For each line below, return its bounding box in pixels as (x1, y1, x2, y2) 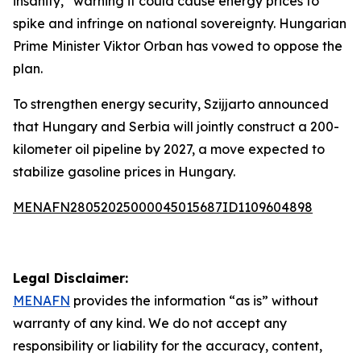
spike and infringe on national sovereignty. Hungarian (13, 15, 346, 31)
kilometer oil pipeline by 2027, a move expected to (13, 141, 325, 157)
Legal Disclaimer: (13, 270, 128, 286)
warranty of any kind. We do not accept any (13, 315, 287, 331)
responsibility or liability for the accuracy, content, (13, 338, 322, 354)
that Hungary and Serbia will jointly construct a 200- (13, 118, 339, 135)
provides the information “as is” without (70, 293, 318, 309)
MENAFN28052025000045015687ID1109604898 (13, 199, 313, 215)
